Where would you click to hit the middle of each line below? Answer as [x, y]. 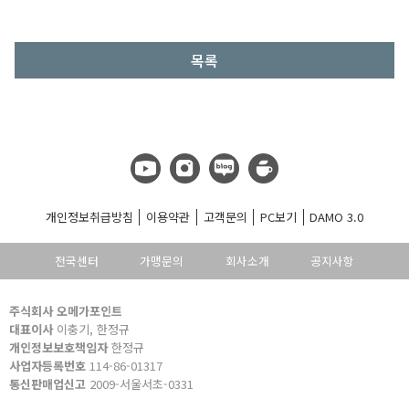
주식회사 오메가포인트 [66, 311]
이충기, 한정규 [91, 329]
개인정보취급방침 [89, 217]
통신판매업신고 [47, 384]
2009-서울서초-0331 [140, 384]
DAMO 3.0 [337, 217]
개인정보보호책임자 [58, 347]
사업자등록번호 [47, 366]
